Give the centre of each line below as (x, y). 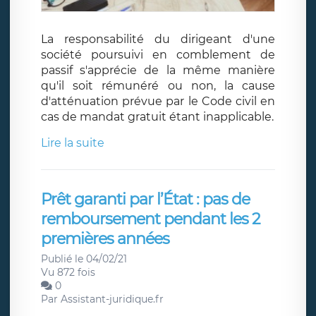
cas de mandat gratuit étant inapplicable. (157, 116)
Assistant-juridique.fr (112, 299)
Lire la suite (73, 142)
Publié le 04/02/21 (84, 259)
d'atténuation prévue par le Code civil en (158, 101)
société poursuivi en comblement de (158, 54)
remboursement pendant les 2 (151, 219)
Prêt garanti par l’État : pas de (145, 199)
